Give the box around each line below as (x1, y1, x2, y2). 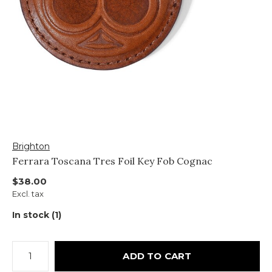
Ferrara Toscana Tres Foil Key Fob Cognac (12, 154, 212, 167)
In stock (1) (12, 209, 61, 220)
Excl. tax (12, 188, 44, 199)
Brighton (12, 140, 50, 152)
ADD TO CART (123, 250, 192, 262)
